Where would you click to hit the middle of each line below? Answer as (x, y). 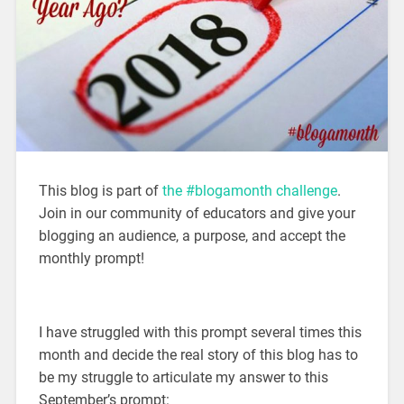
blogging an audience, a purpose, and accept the (192, 236)
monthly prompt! (91, 259)
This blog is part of (100, 191)
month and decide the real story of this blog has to (198, 355)
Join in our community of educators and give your (197, 214)
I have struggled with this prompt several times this (200, 333)
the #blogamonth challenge (249, 191)
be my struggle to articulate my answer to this (183, 378)
